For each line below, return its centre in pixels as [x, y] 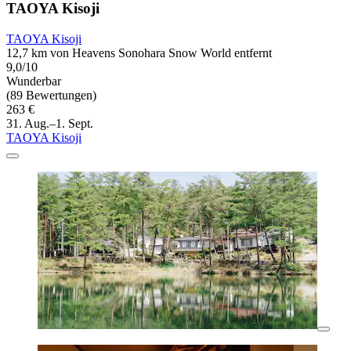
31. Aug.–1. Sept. [50, 124]
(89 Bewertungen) [51, 96]
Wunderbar [34, 81]
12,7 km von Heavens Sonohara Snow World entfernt [139, 53]
